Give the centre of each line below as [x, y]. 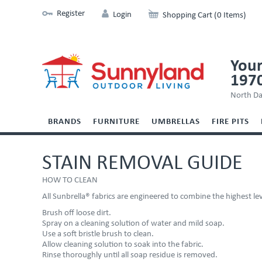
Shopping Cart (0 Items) [204, 15]
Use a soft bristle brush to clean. [98, 234]
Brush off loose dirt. [77, 213]
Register [71, 14]
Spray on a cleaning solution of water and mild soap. [133, 224]
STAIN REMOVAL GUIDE [142, 164]
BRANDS [65, 122]
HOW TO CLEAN [70, 180]
